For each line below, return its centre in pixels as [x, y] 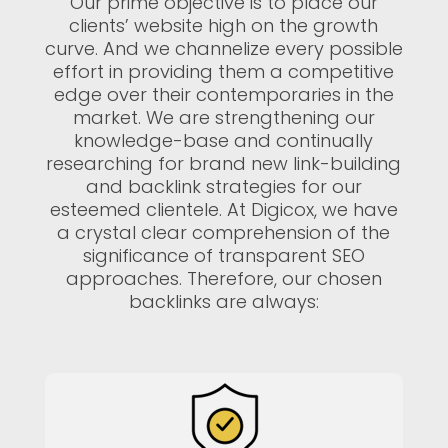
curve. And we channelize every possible [223, 48]
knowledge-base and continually [224, 140]
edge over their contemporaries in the [223, 94]
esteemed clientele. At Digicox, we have [223, 209]
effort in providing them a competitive [224, 71]
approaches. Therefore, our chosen [223, 278]
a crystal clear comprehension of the [224, 232]
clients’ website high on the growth [224, 25]
